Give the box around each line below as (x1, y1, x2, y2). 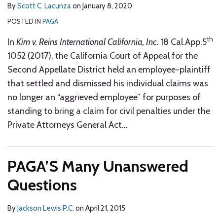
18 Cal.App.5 (158, 37, 207, 47)
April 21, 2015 (85, 204, 125, 213)
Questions (7, 175, 77, 194)
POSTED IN (7, 17, 42, 25)
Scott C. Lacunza (17, 1, 71, 10)
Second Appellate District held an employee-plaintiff (7, 64, 211, 75)
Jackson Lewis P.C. (17, 204, 74, 213)
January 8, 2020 (82, 1, 132, 10)
